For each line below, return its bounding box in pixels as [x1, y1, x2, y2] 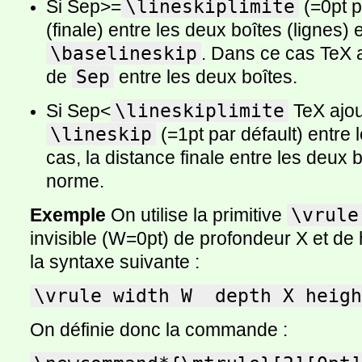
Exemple [30, 204, 106, 225]
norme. [46, 170, 104, 192]
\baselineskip [50, 43, 197, 64]
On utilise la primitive [106, 204, 287, 225]
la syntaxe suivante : [30, 251, 200, 272]
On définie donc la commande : [30, 319, 288, 340]
